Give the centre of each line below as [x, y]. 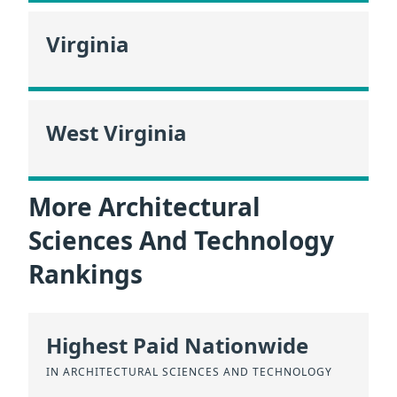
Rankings [86, 273]
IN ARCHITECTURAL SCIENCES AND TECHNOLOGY [189, 372]
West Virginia [117, 133]
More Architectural [144, 206]
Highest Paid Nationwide [177, 346]
